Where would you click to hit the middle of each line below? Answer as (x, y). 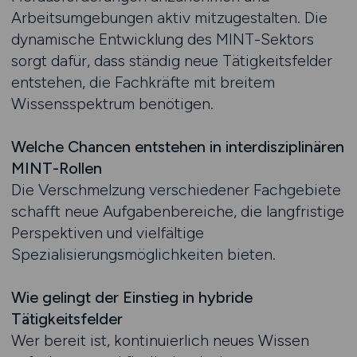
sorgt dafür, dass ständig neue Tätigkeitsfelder (171, 61)
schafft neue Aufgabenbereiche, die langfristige (177, 211)
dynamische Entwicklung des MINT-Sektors (162, 39)
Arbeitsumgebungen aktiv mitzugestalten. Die (169, 18)
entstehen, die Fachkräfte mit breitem (143, 82)
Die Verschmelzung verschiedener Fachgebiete (176, 190)
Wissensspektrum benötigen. (112, 104)
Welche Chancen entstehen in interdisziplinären (177, 147)
